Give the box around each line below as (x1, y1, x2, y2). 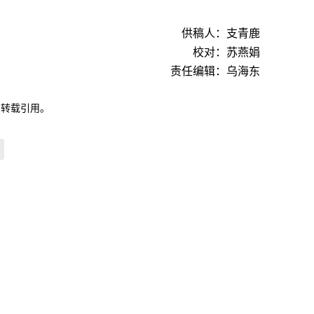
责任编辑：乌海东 (170, 65, 260, 77)
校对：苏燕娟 (193, 46, 260, 58)
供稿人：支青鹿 (182, 27, 260, 39)
